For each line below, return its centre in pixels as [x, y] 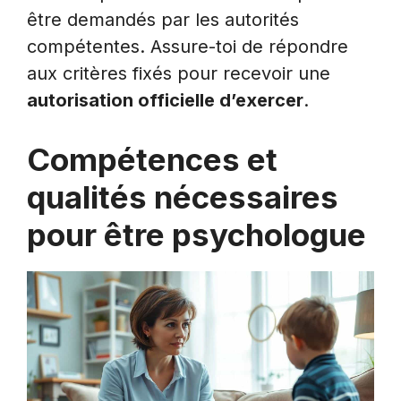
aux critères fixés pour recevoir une [179, 74]
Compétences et [152, 160]
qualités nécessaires [183, 197]
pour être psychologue [196, 235]
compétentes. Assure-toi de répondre [188, 47]
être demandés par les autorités [163, 20]
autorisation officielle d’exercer [165, 101]
